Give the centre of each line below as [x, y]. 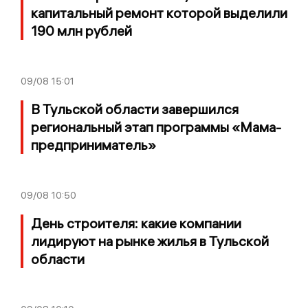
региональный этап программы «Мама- [156, 127]
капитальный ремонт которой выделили [159, 13]
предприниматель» [93, 145]
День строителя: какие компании [136, 223]
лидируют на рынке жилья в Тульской [150, 241]
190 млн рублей [81, 31]
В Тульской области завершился [135, 109]
